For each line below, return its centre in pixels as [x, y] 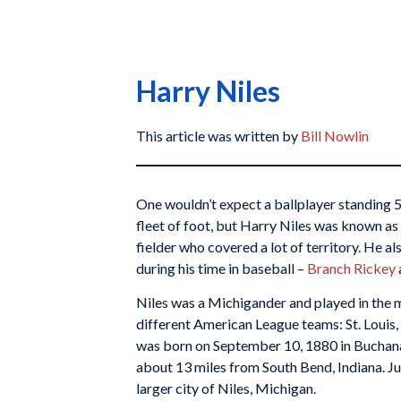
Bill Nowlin [335, 136]
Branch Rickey [351, 268]
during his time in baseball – [222, 268]
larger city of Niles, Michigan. [226, 388]
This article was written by [218, 136]
